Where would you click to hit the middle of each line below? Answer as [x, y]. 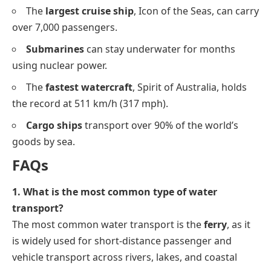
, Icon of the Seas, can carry [196, 11]
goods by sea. [44, 141]
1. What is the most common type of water [115, 192]
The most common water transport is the [108, 224]
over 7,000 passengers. [65, 27]
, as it [239, 224]
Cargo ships [54, 125]
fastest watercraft [89, 87]
